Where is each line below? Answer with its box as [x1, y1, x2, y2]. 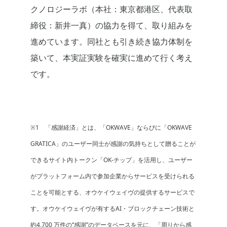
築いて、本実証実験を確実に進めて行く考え [30, 52, 193, 64]
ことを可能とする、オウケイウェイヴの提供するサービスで [30, 188, 195, 197]
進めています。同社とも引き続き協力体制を [30, 36, 193, 48]
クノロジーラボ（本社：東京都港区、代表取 [30, 4, 193, 15]
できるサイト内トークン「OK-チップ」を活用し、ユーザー [30, 156, 193, 165]
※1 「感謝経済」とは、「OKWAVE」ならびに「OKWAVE [30, 123, 192, 132]
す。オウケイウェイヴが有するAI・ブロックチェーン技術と [30, 204, 195, 213]
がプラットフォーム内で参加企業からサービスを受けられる [30, 172, 195, 181]
